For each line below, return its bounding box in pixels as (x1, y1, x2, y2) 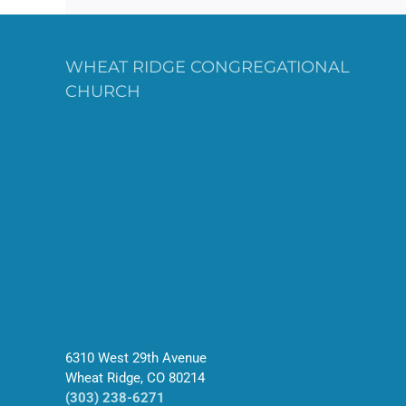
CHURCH (65, 82, 140, 102)
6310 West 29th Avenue (65, 350, 207, 367)
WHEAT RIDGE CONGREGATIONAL (65, 57, 350, 78)
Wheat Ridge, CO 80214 (65, 370, 205, 387)
